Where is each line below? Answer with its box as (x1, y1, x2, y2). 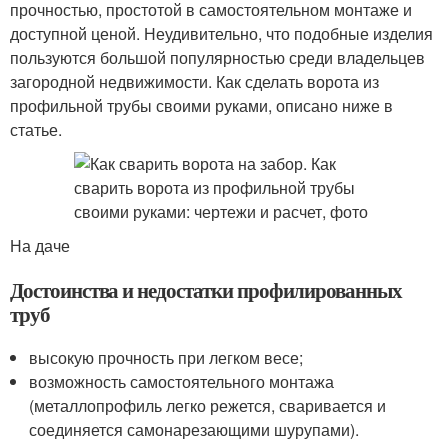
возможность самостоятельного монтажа (29, 370, 335, 393)
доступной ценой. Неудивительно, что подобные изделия (10, 22, 433, 45)
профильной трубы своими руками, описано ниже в (10, 94, 393, 117)
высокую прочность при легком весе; (29, 346, 304, 369)
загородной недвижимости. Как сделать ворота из (10, 70, 379, 93)
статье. (10, 118, 62, 141)
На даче (10, 234, 70, 257)
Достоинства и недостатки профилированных (10, 275, 402, 305)
